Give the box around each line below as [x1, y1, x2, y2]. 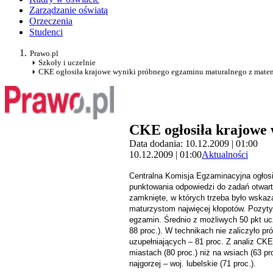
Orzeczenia [29, 16, 73, 27]
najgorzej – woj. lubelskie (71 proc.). [129, 259, 256, 269]
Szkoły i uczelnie [38, 58, 96, 68]
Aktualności [202, 149, 248, 160]
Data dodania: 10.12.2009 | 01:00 [129, 138, 258, 149]
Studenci [29, 27, 63, 38]
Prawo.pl [30, 49, 58, 58]
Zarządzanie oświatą [29, 5, 108, 16]
